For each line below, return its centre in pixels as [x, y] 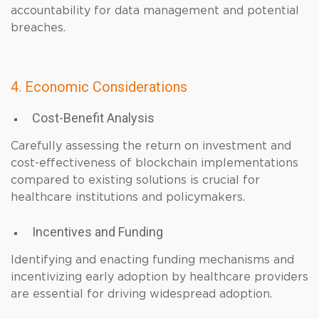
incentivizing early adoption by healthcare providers [159, 277]
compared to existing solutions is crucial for [135, 180]
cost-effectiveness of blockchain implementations [155, 163]
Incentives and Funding [98, 232]
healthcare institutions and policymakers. [128, 197]
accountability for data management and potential [155, 11]
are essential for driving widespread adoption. [141, 294]
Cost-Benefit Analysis [93, 118]
